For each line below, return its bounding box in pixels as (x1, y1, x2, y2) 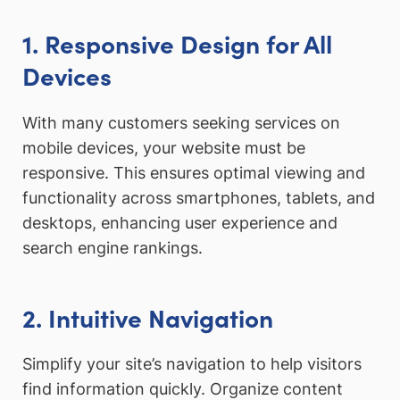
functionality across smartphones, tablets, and (22, 187, 375, 207)
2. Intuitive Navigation (22, 299, 273, 334)
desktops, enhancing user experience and (22, 212, 337, 232)
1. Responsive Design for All (22, 26, 332, 61)
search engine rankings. (22, 237, 203, 257)
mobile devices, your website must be (22, 137, 305, 157)
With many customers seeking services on (22, 112, 340, 132)
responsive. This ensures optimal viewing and (22, 162, 365, 182)
